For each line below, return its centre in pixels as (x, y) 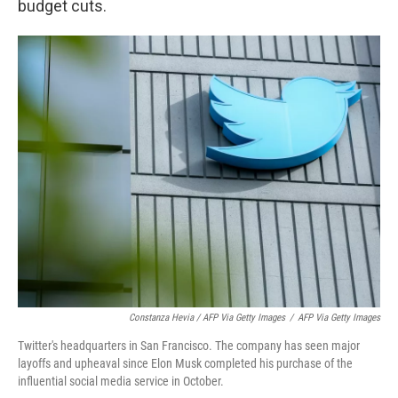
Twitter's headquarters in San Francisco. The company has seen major (189, 346)
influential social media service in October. (121, 381)
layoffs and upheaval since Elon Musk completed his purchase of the (185, 363)
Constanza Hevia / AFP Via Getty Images (207, 318)
